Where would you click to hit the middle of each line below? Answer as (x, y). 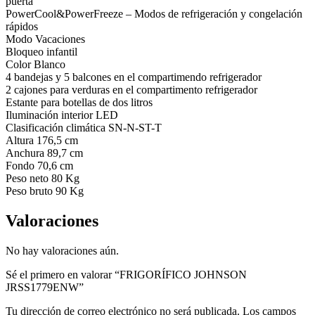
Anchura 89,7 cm (44, 153)
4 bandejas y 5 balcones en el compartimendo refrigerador (134, 77)
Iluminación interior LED (62, 115)
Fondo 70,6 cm (39, 165)
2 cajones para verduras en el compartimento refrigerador (131, 89)
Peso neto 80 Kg (43, 178)
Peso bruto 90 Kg (45, 191)
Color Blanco (36, 64)
